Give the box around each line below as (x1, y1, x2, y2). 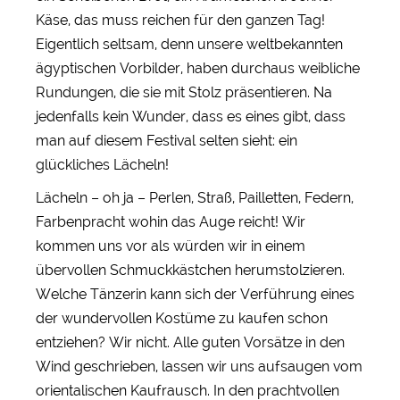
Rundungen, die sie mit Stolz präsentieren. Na (36, 83, 332, 101)
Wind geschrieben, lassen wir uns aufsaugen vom (36, 357, 362, 375)
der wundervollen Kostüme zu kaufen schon (36, 309, 328, 327)
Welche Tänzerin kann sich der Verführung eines (36, 285, 354, 303)
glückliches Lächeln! (36, 155, 169, 173)
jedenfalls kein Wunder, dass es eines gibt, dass (36, 107, 346, 125)
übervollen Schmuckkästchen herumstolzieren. (36, 261, 345, 279)
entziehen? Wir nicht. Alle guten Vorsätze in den (36, 333, 345, 351)
